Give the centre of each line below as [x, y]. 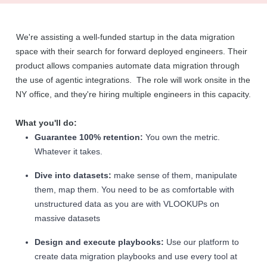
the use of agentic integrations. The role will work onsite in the [133, 80]
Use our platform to [201, 242]
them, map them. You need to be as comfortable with [134, 190]
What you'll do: [46, 123]
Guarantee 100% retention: [89, 137]
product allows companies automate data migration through [128, 66]
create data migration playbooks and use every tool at [136, 256]
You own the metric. [181, 137]
